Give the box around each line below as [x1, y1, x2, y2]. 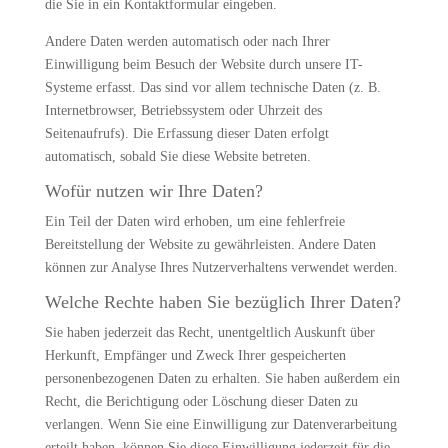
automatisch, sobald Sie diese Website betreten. [44, 149, 311, 164]
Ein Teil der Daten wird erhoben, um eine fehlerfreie [44, 214, 345, 229]
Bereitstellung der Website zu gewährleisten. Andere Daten [44, 237, 376, 252]
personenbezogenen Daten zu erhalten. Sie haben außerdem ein [44, 371, 400, 386]
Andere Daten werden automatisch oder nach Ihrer [44, 34, 330, 49]
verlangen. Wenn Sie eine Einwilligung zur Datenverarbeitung [44, 417, 397, 432]
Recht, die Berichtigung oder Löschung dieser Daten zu [44, 394, 358, 409]
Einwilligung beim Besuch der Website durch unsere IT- [44, 57, 363, 72]
